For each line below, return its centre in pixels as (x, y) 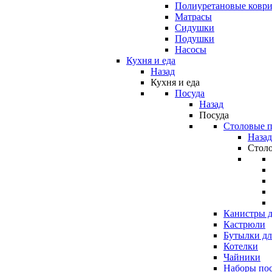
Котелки (241, 246)
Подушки (195, 39)
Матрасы (193, 17)
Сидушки (195, 28)
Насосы (191, 49)
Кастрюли (244, 224)
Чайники (242, 257)
